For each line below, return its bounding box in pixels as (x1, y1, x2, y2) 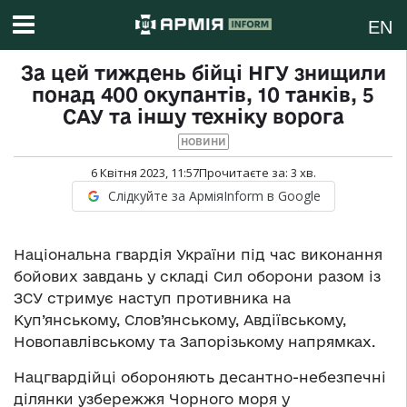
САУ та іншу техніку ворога (62, 105, 344, 128)
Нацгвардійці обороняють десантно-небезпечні (14, 369, 386, 386)
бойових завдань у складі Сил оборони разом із (14, 268, 381, 285)
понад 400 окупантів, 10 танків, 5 (32, 84, 374, 106)
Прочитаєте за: (198, 164, 291, 182)
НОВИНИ (180, 136, 226, 148)
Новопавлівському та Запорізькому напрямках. (14, 333, 375, 351)
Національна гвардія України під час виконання (14, 246, 382, 263)
